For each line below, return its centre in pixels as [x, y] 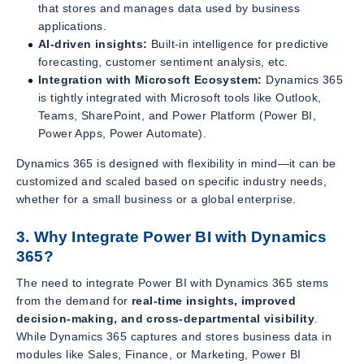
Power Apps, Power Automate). [123, 133]
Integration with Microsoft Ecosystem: [150, 79]
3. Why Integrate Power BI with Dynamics [172, 236]
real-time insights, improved [214, 301]
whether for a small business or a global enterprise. [156, 199]
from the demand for [74, 301]
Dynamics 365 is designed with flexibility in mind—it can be [176, 163]
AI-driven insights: [93, 43]
